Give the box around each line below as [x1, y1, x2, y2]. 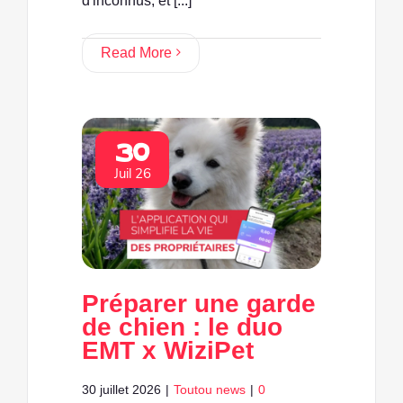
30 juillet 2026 [82, 381, 161, 397]
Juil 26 [113, 164, 151, 183]
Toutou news [174, 381, 246, 397]
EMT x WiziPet [82, 336, 254, 364]
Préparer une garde [82, 289, 316, 318]
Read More [101, 44, 172, 60]
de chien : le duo [82, 312, 282, 341]
